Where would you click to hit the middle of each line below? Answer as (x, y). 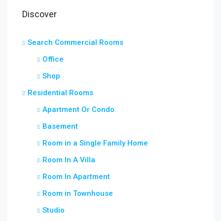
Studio (54, 210)
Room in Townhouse (78, 194)
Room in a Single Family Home (95, 143)
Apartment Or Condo (78, 110)
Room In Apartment (76, 177)
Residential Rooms (60, 93)
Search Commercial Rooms (75, 43)
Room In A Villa (69, 160)
